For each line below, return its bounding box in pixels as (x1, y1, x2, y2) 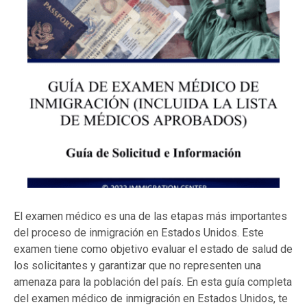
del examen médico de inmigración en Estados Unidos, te (14, 292, 288, 306)
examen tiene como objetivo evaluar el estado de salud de (14, 243, 293, 256)
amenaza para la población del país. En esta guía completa (14, 275, 292, 289)
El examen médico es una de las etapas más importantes (14, 210, 287, 223)
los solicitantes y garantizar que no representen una (14, 259, 261, 273)
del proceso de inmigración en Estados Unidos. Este (14, 226, 264, 240)
